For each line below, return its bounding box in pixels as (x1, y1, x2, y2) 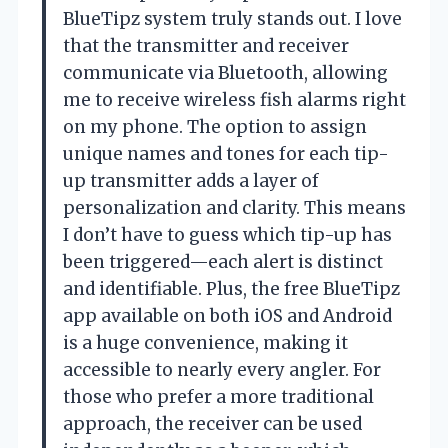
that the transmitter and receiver (63, 34, 349, 57)
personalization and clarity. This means (63, 196, 406, 219)
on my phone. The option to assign (63, 115, 367, 138)
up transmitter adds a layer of (63, 169, 319, 192)
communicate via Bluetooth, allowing (63, 61, 388, 84)
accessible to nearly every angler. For (63, 358, 381, 381)
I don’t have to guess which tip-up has (63, 223, 392, 246)
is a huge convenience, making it (63, 331, 348, 354)
